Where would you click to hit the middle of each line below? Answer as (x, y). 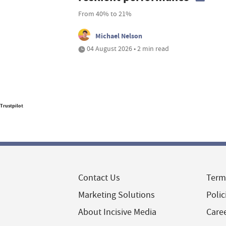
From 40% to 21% (105, 14)
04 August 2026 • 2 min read (127, 49)
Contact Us (99, 178)
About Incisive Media (117, 212)
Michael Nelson (119, 36)
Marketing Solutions (117, 195)
